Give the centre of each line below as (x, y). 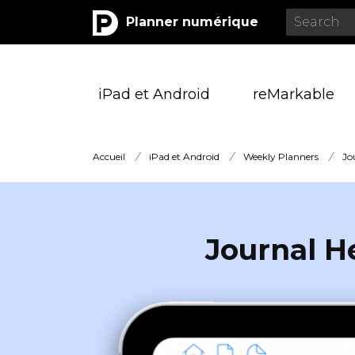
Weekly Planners (281, 156)
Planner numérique (192, 22)
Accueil (109, 156)
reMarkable (293, 94)
